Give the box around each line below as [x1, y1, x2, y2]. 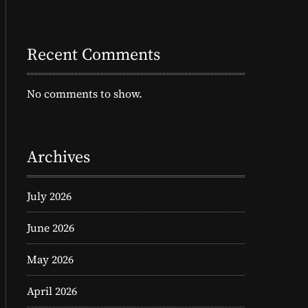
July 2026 [27, 188, 71, 204]
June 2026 [27, 220, 74, 236]
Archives [27, 145, 90, 168]
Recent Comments [27, 43, 160, 66]
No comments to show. [27, 86, 142, 102]
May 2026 [27, 252, 74, 267]
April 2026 [27, 283, 77, 299]
